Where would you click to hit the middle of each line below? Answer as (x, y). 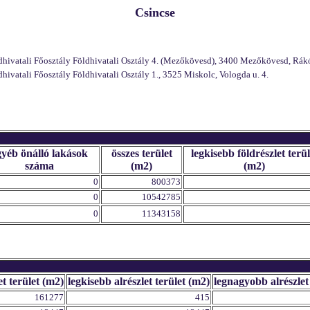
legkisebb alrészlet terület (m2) (139, 281)
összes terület (142, 153)
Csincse (155, 12)
